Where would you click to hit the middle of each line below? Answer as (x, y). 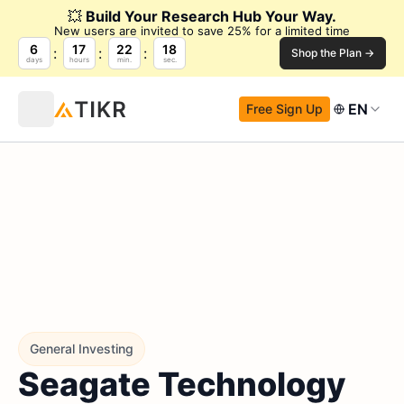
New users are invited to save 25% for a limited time (202, 31)
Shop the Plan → (333, 53)
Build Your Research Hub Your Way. (211, 16)
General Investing (82, 349)
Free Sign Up (285, 109)
